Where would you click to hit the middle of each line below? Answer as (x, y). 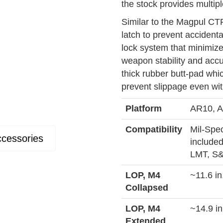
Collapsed (147, 188)
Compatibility (154, 129)
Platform (144, 109)
